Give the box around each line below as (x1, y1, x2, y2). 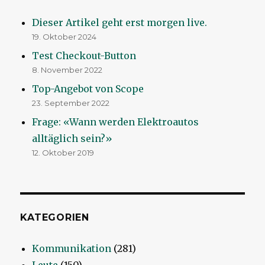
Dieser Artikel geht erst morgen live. (32, 17, 208, 29)
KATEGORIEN (20, 212, 89, 224)
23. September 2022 (32, 98, 110, 108)
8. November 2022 (32, 65, 103, 75)
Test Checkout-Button (32, 50, 137, 62)
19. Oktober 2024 (32, 32, 97, 42)
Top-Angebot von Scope (32, 83, 144, 95)
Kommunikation (32, 243, 112, 255)
